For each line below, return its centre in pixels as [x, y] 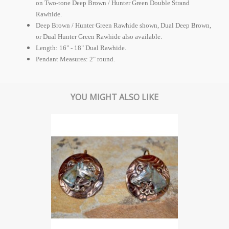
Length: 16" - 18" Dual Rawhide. [81, 48]
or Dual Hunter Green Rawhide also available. [99, 36]
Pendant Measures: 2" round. [75, 59]
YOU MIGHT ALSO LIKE [114, 97]
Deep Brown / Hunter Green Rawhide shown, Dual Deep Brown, [123, 25]
